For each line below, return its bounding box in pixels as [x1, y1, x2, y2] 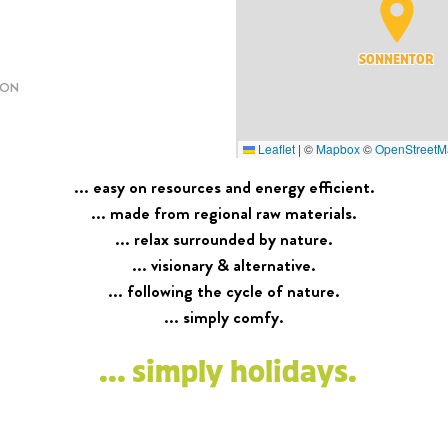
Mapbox [316, 140, 360, 158]
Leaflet [255, 140, 295, 158]
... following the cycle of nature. [108, 279, 340, 305]
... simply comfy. [164, 305, 284, 331]
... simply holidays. [91, 356, 357, 390]
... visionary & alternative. [132, 253, 316, 279]
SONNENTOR [359, 52, 434, 67]
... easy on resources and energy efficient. [73, 175, 375, 201]
